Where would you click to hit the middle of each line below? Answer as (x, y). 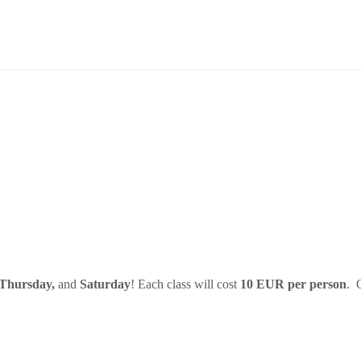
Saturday (104, 284)
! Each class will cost (185, 284)
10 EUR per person (293, 284)
